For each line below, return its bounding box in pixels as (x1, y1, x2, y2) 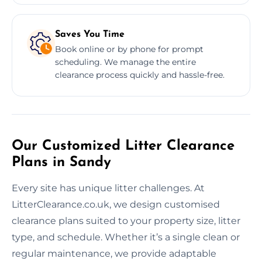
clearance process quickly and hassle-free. (55, 69, 225, 80)
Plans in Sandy (12, 155, 111, 170)
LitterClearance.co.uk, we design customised (12, 198, 220, 210)
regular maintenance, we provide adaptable (12, 247, 216, 259)
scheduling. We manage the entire (55, 56, 196, 67)
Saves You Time (55, 29, 125, 39)
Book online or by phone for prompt (55, 43, 204, 54)
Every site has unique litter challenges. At (12, 182, 205, 194)
